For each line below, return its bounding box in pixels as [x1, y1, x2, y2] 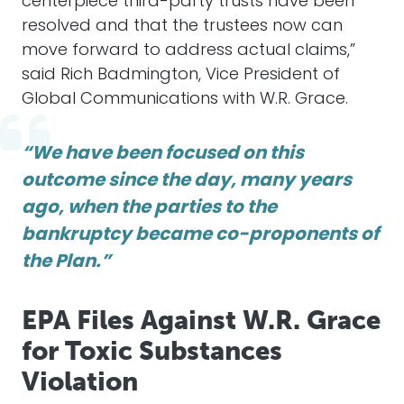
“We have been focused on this [22, 145, 304, 163]
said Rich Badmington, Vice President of [22, 67, 340, 84]
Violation [22, 366, 138, 397]
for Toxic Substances [22, 335, 282, 366]
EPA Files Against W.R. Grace [22, 305, 381, 335]
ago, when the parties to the [22, 199, 277, 217]
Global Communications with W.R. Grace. [22, 91, 348, 108]
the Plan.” [22, 253, 111, 271]
